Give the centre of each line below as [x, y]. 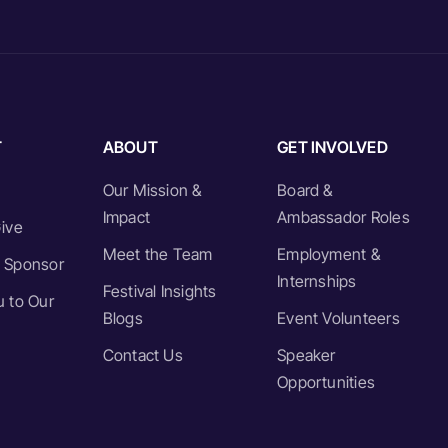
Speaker [306, 354]
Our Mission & [152, 189]
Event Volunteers [338, 317]
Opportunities [326, 381]
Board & [305, 189]
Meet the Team [157, 253]
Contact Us [142, 354]
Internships [317, 280]
